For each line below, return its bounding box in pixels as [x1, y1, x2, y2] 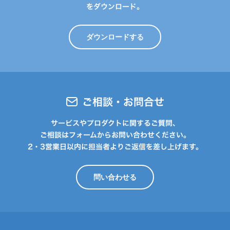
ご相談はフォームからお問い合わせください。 [40, 129, 190, 140]
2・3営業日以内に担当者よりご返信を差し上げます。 [27, 141, 203, 152]
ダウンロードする [86, 32, 144, 42]
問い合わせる [93, 172, 137, 182]
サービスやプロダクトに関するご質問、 [50, 117, 180, 128]
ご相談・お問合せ [82, 93, 164, 109]
